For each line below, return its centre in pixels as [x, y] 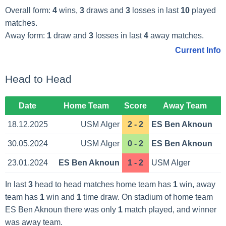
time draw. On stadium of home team [147, 197]
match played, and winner [169, 210]
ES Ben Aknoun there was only [61, 210]
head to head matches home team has [103, 185]
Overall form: [29, 10]
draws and [105, 10]
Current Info [198, 50]
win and [60, 197]
